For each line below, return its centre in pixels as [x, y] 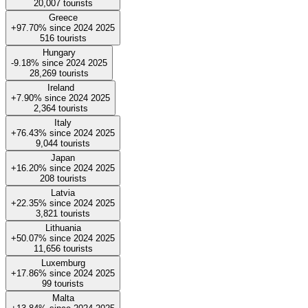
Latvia [63, 192]
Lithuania [63, 228]
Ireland [60, 87]
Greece [63, 17]
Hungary [59, 52]
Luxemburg [63, 263]
